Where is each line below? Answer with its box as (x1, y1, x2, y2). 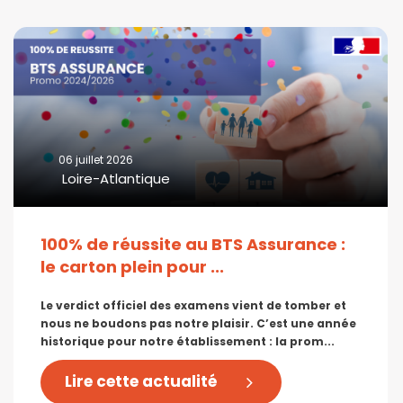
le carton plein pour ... (40, 255, 224, 278)
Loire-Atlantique (58, 168, 170, 188)
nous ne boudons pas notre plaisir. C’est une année (40, 315, 356, 331)
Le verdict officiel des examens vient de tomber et (40, 297, 346, 313)
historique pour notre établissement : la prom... (40, 333, 335, 349)
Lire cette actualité (65, 371, 217, 393)
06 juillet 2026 (58, 151, 133, 167)
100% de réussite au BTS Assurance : (40, 232, 345, 255)
